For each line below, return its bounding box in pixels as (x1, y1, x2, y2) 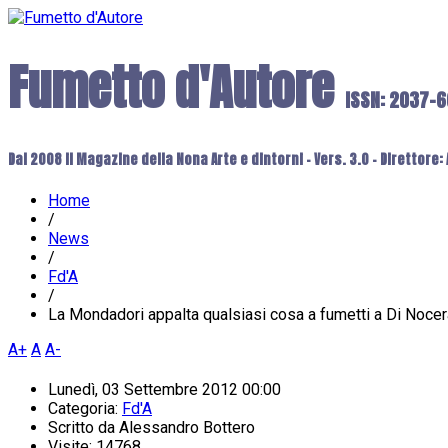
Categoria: (48, 399, 122, 419)
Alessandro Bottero (119, 418, 255, 438)
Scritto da (48, 418, 119, 438)
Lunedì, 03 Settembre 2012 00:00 (48, 380, 281, 400)
